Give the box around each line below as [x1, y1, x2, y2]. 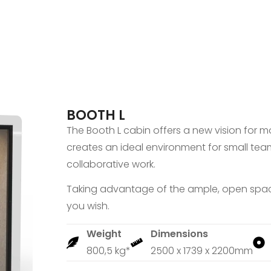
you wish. [67, 199, 109, 214]
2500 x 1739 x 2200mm [151, 244, 253, 258]
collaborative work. [67, 157, 155, 171]
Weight [87, 227, 122, 241]
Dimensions [151, 227, 208, 241]
